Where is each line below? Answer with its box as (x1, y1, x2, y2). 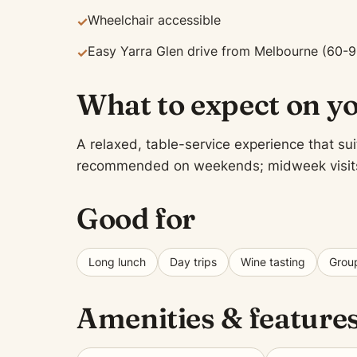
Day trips (170, 255, 217, 269)
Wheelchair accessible (88, 12, 221, 28)
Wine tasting (241, 255, 305, 269)
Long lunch (88, 255, 146, 269)
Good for (76, 201, 196, 236)
